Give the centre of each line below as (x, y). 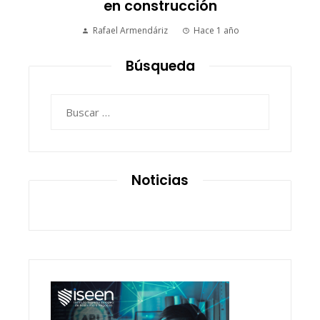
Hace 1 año (216, 30)
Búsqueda (160, 66)
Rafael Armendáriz (130, 30)
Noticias (160, 180)
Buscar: (68, 102)
